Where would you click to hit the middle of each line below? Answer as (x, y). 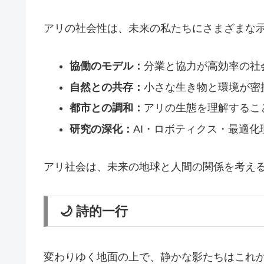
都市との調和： (106, 108)
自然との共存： (106, 87)
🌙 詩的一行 (94, 211)
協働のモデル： (106, 66)
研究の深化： (101, 129)
